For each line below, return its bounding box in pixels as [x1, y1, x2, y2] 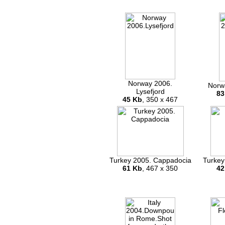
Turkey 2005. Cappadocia [109, 156, 191, 165]
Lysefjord [136, 87, 165, 96]
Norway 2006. [128, 79, 172, 88]
